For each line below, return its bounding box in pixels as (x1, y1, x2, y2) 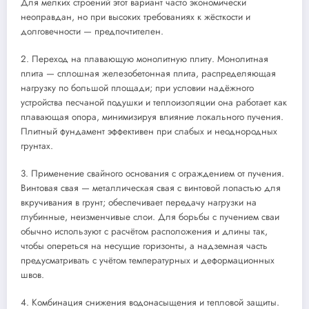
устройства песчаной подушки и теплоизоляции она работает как (21, 95, 287, 109)
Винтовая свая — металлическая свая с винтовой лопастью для (21, 181, 281, 195)
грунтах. (21, 139, 53, 152)
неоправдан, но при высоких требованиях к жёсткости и (21, 10, 250, 23)
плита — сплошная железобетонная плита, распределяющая (21, 66, 276, 80)
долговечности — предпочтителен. (21, 24, 163, 38)
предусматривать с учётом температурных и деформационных (21, 254, 275, 268)
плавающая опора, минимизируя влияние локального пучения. (21, 110, 283, 123)
